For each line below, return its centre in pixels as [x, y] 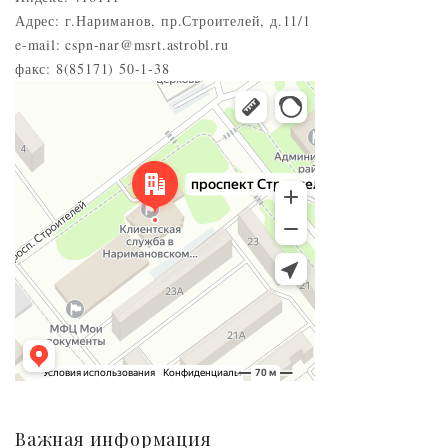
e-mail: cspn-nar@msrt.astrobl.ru [122, 44]
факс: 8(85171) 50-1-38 [92, 68]
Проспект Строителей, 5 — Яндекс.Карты [135, 106]
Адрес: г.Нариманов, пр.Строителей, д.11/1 [163, 20]
